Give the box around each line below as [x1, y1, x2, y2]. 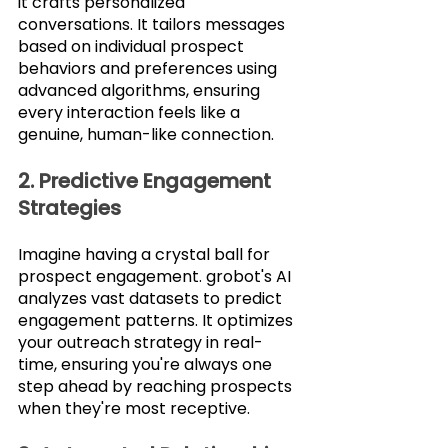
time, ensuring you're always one [18, 352, 276, 376]
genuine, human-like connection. [18, 122, 274, 146]
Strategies [18, 193, 121, 222]
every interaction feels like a [18, 100, 244, 124]
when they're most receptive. [18, 396, 250, 420]
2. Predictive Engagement [18, 166, 276, 195]
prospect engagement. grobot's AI [18, 264, 295, 288]
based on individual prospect [18, 34, 248, 58]
